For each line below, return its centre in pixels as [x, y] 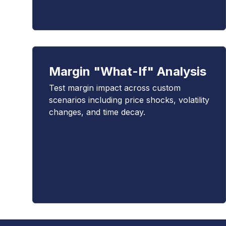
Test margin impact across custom [115, 88]
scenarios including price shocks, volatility [129, 100]
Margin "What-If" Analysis [128, 71]
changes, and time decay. [97, 112]
